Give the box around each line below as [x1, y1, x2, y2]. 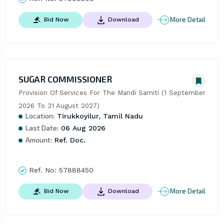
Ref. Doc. [51, 135, 85, 144]
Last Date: [25, 123, 58, 132]
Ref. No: [26, 165, 59, 174]
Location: [25, 111, 54, 120]
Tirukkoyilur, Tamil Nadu [54, 111, 143, 120]
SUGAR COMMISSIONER [18, 73, 112, 84]
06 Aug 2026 [58, 123, 105, 132]
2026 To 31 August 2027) [18, 101, 99, 109]
